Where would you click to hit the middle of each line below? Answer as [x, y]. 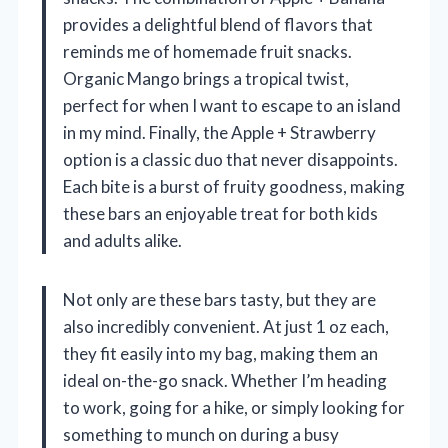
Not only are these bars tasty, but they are [219, 300]
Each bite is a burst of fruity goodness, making [234, 187]
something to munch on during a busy [201, 435]
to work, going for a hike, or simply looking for [234, 408]
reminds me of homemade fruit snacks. [207, 52]
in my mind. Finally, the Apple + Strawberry [219, 133]
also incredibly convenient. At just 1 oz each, [226, 327]
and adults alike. [122, 241]
